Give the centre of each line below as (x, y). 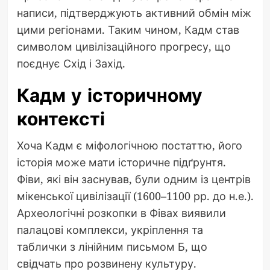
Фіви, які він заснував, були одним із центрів (133, 179)
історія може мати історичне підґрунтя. (121, 162)
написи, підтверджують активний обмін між (134, 13)
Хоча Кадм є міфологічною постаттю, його (129, 146)
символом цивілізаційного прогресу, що (124, 47)
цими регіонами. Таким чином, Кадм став (128, 30)
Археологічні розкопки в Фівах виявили (121, 213)
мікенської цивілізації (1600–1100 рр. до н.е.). (135, 196)
